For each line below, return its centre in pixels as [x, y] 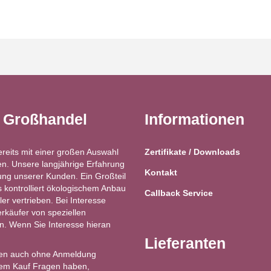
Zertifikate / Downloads [192, 152]
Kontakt [161, 173]
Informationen [194, 119]
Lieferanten [185, 243]
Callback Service [179, 193]
